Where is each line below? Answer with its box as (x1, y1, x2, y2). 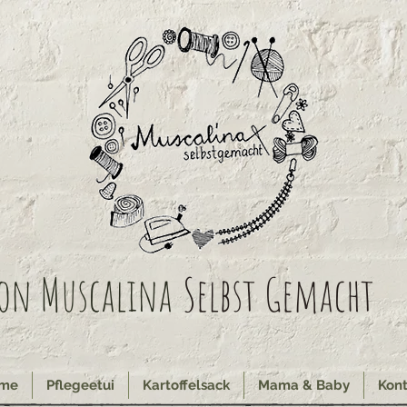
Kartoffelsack (143, 377, 230, 394)
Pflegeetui (46, 377, 114, 394)
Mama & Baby (258, 377, 350, 394)
